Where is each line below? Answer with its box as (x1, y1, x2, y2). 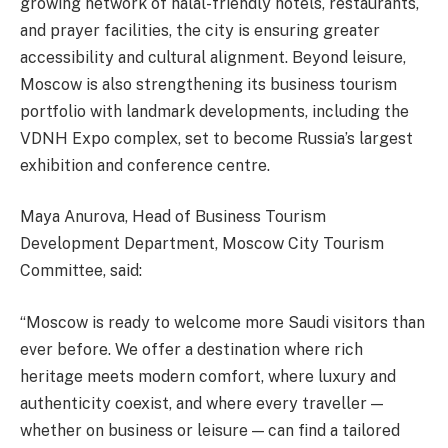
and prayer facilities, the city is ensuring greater (20, 20, 380, 40)
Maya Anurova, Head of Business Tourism (20, 207, 326, 227)
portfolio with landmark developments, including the (20, 101, 409, 121)
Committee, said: (20, 261, 142, 281)
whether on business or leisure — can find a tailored (20, 420, 400, 440)
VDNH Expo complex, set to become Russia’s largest (20, 128, 413, 148)
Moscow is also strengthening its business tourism (20, 74, 397, 94)
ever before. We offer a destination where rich (20, 339, 363, 359)
